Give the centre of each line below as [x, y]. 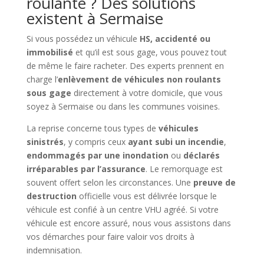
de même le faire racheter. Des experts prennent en [125, 65]
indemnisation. [54, 250]
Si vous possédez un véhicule [83, 38]
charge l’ [42, 79]
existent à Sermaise [95, 18]
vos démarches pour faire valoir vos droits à [110, 236]
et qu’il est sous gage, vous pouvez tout [150, 52]
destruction [51, 196]
